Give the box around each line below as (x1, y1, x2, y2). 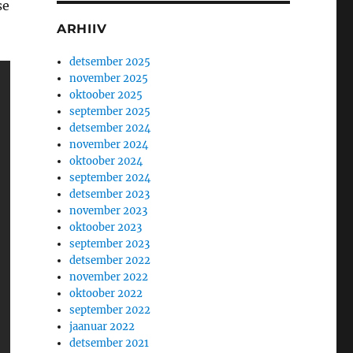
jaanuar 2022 (69, 320, 136, 334)
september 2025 (69, 105, 151, 119)
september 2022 (69, 303, 151, 318)
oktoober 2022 (69, 287, 143, 301)
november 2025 (69, 72, 149, 86)
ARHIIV (56, 21, 107, 37)
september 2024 (69, 171, 151, 185)
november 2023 (69, 204, 148, 218)
